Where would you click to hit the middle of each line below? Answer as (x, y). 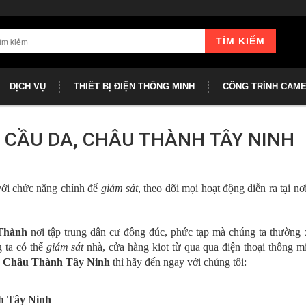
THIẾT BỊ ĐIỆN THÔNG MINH (134, 86)
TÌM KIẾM (240, 41)
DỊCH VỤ (28, 86)
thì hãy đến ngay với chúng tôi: (178, 262)
